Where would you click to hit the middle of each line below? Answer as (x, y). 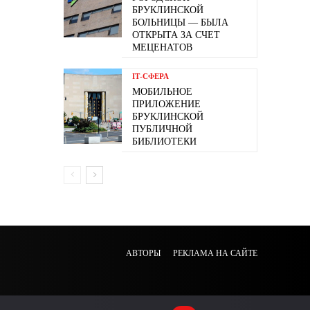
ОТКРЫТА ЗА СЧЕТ (176, 35)
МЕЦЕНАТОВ (162, 47)
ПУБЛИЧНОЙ (162, 129)
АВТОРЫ (143, 253)
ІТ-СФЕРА (151, 76)
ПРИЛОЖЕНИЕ (166, 104)
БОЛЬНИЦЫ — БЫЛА (180, 22)
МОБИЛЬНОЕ (162, 92)
